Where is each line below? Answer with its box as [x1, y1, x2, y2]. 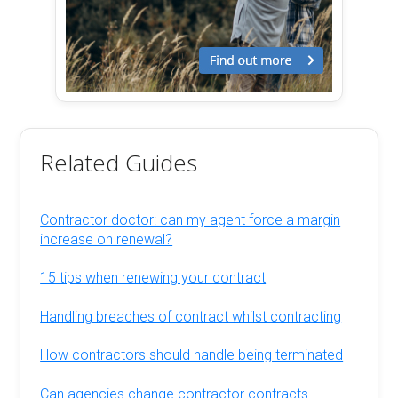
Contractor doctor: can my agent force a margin [40, 211, 341, 228]
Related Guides [40, 146, 198, 179]
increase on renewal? [40, 230, 173, 248]
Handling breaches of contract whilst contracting [40, 307, 342, 325]
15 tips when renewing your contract [40, 269, 267, 287]
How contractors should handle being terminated [40, 346, 344, 364]
